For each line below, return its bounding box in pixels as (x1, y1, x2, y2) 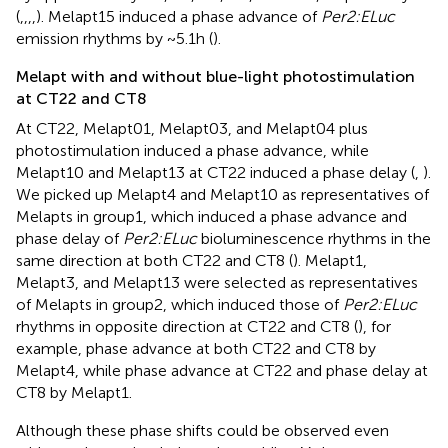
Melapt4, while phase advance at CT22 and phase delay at (16, 361, 428, 381)
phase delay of (16, 229, 123, 249)
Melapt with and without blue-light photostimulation (16, 67, 415, 87)
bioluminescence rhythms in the (197, 229, 431, 249)
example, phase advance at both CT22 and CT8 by (16, 339, 376, 359)
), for (358, 317, 391, 337)
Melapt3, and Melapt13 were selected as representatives (16, 273, 418, 293)
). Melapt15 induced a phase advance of (36, 7, 321, 27)
